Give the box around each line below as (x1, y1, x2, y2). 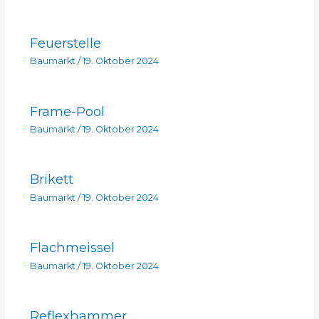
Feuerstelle (29, 34, 101, 51)
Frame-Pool (29, 103, 105, 120)
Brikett (29, 171, 73, 188)
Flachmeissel (29, 239, 115, 256)
